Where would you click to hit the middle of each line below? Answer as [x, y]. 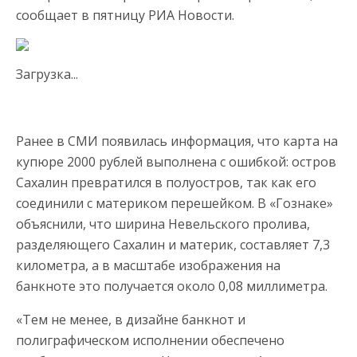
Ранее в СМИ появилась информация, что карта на [177, 141]
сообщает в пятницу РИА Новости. [125, 15]
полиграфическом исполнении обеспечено [150, 340]
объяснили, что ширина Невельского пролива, [163, 224]
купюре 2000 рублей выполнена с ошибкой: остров [176, 162]
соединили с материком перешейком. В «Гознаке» [175, 203]
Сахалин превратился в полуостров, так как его [166, 182]
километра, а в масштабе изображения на [148, 265]
